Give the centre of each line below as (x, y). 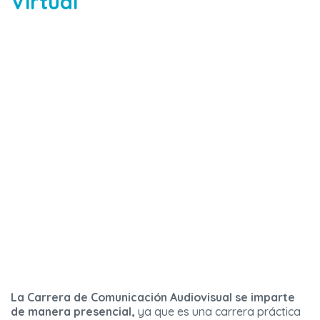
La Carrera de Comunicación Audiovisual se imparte (153, 297)
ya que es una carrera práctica (218, 311)
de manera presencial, (73, 311)
